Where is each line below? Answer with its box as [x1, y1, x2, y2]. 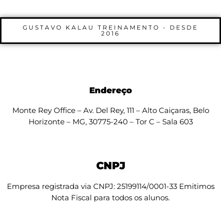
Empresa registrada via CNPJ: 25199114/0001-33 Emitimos [6, 181, 215, 191]
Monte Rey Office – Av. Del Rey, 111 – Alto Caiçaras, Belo [12, 105, 209, 115]
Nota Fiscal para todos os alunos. [51, 192, 170, 202]
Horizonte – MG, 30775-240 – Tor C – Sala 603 [28, 116, 193, 126]
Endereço [89, 85, 132, 95]
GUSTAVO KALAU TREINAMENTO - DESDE [23, 23, 198, 31]
